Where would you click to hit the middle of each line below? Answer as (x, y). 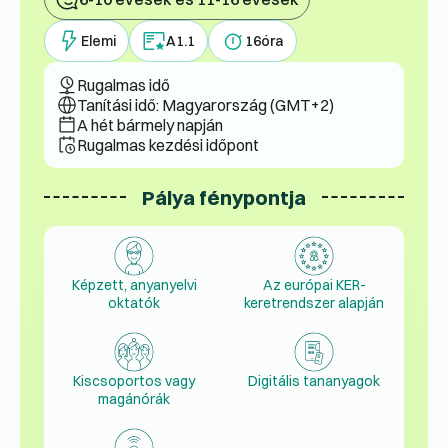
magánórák (134, 399)
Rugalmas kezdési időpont (168, 145)
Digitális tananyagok (314, 381)
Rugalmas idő (123, 85)
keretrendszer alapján (314, 303)
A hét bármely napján (150, 125)
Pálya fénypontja (224, 197)
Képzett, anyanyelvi (134, 285)
